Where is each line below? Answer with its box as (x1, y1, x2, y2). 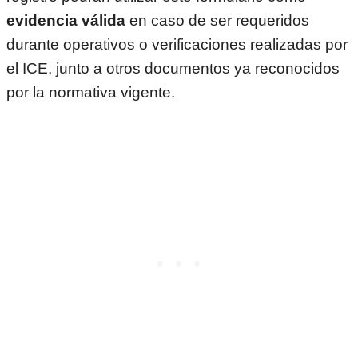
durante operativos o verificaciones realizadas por (6, 35, 348, 53)
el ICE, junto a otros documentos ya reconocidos (6, 59, 340, 77)
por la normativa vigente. (6, 83, 175, 101)
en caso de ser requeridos (125, 11, 309, 29)
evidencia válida (6, 11, 125, 29)
